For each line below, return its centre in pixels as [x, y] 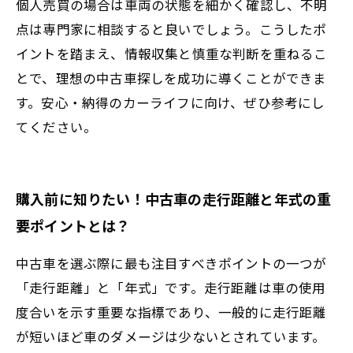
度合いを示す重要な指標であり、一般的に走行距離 [171, 312]
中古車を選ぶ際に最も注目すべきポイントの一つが [171, 263]
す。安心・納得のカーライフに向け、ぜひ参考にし [171, 102]
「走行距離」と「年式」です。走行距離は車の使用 [171, 287]
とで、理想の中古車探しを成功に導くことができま [171, 78]
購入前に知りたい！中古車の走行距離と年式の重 [174, 199]
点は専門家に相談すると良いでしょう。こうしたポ [171, 29]
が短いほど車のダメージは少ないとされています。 [171, 336]
